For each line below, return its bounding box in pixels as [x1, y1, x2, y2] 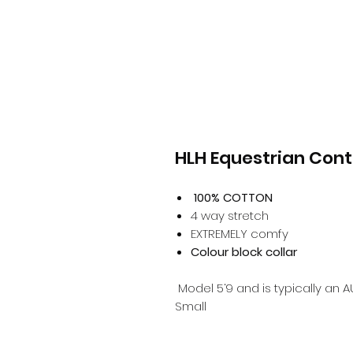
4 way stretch [191, 207, 269, 225]
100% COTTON [194, 189, 273, 206]
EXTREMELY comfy [191, 225, 292, 243]
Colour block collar [191, 243, 300, 261]
